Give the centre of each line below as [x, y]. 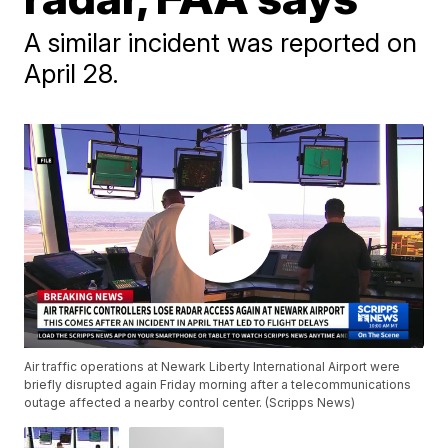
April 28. [72, 73]
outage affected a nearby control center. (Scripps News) [190, 403]
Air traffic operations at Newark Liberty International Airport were [212, 367]
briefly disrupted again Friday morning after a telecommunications [218, 385]
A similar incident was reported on [221, 42]
